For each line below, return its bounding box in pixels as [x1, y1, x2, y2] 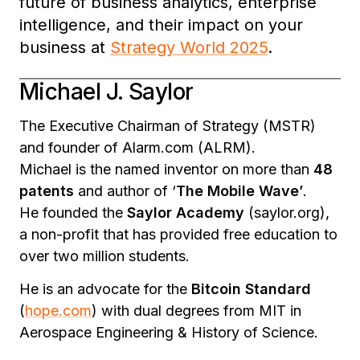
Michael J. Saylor [19, 78, 194, 106]
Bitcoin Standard [191, 280, 311, 298]
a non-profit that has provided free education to [19, 226, 337, 243]
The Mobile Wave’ [176, 182, 303, 200]
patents [19, 182, 78, 200]
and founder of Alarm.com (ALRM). [19, 139, 256, 157]
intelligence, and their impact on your [19, 15, 303, 35]
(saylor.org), [248, 204, 329, 222]
